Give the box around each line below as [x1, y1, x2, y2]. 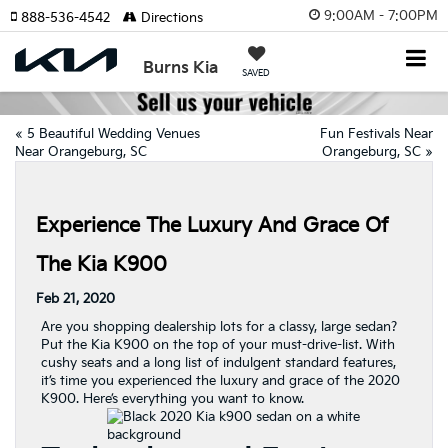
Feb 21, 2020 [36, 291, 115, 308]
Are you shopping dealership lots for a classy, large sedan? [41, 319, 397, 336]
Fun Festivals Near [320, 126, 433, 143]
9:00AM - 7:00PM [324, 7, 438, 24]
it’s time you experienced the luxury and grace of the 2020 [41, 373, 400, 390]
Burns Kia [143, 59, 219, 78]
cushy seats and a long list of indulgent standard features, [41, 355, 396, 372]
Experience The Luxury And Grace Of [36, 214, 389, 239]
